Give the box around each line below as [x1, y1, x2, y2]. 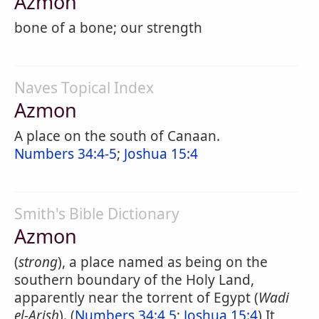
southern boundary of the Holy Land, [14, 271, 254, 289]
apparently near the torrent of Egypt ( [14, 288, 258, 307]
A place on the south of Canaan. [14, 127, 220, 145]
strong [19, 253, 58, 271]
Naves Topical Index [14, 78, 154, 98]
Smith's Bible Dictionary [14, 204, 179, 224]
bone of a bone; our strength [14, 19, 202, 37]
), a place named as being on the [58, 253, 268, 271]
